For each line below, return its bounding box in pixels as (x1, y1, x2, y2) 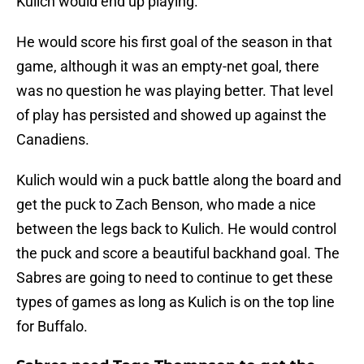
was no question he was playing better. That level (16, 82, 333, 100)
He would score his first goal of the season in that (16, 33, 332, 51)
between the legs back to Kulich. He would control (16, 220, 336, 238)
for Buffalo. (16, 318, 88, 336)
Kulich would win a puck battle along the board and (16, 171, 341, 189)
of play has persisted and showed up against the (16, 106, 327, 124)
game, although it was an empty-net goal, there (16, 58, 319, 76)
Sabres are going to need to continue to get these (16, 269, 333, 287)
